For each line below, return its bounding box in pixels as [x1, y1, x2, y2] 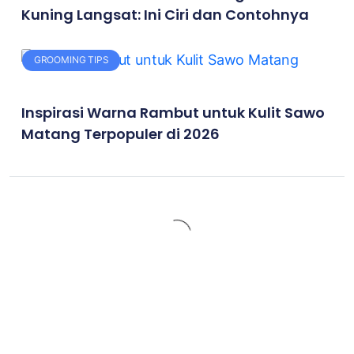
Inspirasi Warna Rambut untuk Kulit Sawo [21, 103, 326, 123]
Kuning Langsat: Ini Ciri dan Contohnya [21, 5, 310, 25]
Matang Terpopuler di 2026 [21, 124, 220, 145]
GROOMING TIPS [33, 54, 109, 66]
